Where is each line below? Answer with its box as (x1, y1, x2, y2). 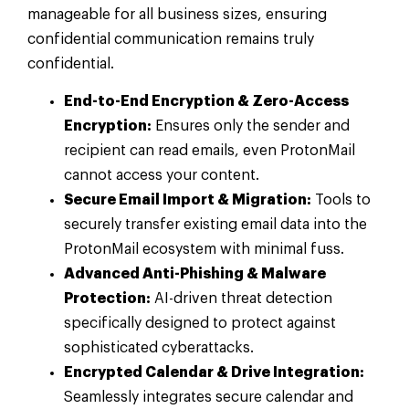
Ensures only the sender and (152, 119, 350, 134)
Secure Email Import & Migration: (64, 193, 311, 208)
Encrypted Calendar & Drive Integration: (64, 365, 364, 381)
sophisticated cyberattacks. (64, 341, 254, 356)
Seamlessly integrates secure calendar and (64, 390, 353, 405)
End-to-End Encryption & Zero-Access (64, 94, 349, 110)
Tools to (311, 193, 371, 208)
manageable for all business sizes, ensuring (27, 6, 327, 22)
